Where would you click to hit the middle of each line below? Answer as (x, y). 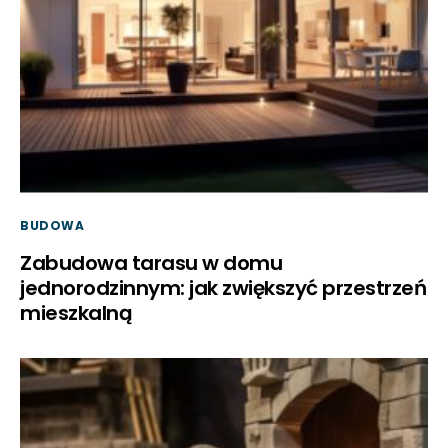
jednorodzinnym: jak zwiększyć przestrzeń (223, 287)
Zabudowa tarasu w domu (151, 262)
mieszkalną (76, 312)
